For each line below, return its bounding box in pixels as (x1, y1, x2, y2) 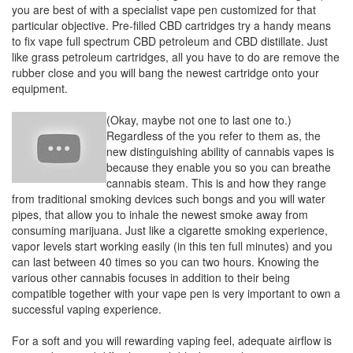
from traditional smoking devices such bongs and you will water (12, 191, 325, 206)
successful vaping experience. (12, 301, 162, 317)
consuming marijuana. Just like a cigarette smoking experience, (12, 222, 328, 238)
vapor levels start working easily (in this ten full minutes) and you (12, 238, 333, 254)
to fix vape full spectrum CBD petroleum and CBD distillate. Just (12, 33, 328, 49)
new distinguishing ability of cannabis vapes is (106, 143, 334, 159)
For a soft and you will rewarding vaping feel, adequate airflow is (12, 333, 332, 348)
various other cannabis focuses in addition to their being (12, 269, 290, 285)
